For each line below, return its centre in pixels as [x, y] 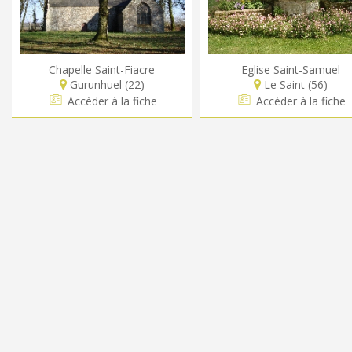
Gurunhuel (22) [106, 84]
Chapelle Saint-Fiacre [102, 69]
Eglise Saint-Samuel [291, 69]
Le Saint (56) [294, 84]
